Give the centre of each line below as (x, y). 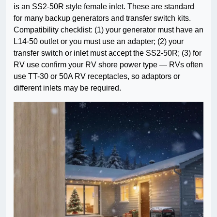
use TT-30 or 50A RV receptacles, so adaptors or (97, 77)
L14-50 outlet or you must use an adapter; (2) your (99, 42)
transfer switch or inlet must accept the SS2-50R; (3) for (108, 53)
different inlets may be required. (67, 88)
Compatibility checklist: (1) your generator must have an (108, 30)
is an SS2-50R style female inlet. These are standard (104, 7)
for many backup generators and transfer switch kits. (102, 18)
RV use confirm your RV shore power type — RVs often (108, 65)
